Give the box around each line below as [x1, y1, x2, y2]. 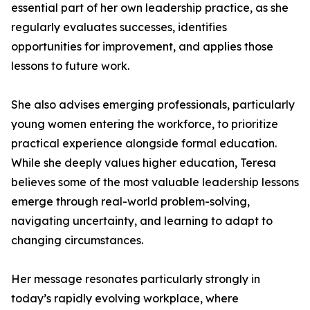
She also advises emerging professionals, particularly [11, 98, 295, 111]
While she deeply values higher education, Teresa [11, 156, 276, 170]
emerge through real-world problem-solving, [11, 194, 250, 208]
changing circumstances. [11, 233, 143, 247]
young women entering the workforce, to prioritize [11, 117, 278, 131]
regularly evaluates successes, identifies [11, 20, 227, 34]
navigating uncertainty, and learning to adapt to [11, 214, 273, 228]
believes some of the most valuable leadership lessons [11, 175, 299, 189]
